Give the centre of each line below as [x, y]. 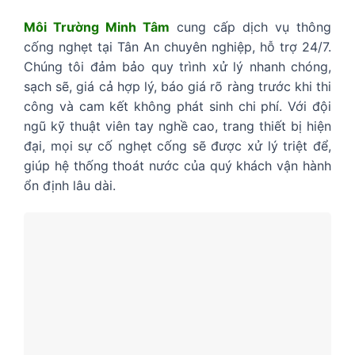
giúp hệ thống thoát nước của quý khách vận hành [177, 165]
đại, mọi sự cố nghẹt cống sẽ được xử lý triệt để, [177, 145]
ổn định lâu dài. [70, 185]
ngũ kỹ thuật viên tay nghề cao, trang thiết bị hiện [177, 126]
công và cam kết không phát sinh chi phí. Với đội [177, 106]
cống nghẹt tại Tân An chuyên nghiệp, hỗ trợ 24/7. [177, 46]
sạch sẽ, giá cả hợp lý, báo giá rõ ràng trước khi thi [177, 86]
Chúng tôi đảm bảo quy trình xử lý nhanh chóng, [177, 66]
